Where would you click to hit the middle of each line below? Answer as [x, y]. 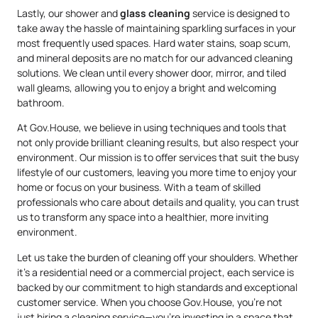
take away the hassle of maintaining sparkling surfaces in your [157, 28]
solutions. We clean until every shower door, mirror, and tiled [152, 72]
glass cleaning [155, 13]
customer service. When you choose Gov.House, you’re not [150, 302]
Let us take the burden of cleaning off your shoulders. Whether [158, 257]
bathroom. [41, 102]
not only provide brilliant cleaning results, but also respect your [158, 143]
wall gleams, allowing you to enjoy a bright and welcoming [147, 87]
